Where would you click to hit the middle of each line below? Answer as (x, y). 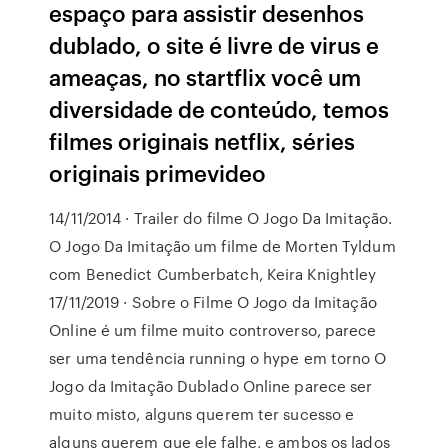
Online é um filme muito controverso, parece (213, 330)
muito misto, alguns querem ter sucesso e (202, 414)
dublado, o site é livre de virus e (214, 44)
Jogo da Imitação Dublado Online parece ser (211, 386)
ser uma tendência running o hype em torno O (218, 358)
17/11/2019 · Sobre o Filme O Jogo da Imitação (213, 302)
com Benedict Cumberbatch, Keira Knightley (213, 274)
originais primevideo (158, 172)
